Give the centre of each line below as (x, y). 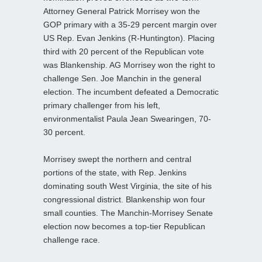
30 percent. (64, 132)
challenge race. (72, 239)
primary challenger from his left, (102, 105)
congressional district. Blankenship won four (124, 199)
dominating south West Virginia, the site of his (127, 186)
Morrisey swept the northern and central (117, 159)
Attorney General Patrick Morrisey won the (122, 11)
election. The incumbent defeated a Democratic (131, 92)
